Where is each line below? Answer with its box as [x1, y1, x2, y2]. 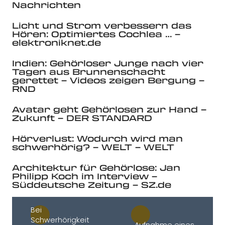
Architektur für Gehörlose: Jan [12, 162, 180, 174]
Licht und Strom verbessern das [12, 20, 191, 32]
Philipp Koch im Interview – [12, 170, 157, 182]
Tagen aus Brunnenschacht [12, 66, 165, 78]
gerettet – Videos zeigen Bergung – [12, 74, 204, 86]
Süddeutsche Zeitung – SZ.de [12, 179, 171, 191]
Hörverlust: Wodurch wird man [12, 133, 183, 145]
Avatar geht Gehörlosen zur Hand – [12, 103, 206, 116]
